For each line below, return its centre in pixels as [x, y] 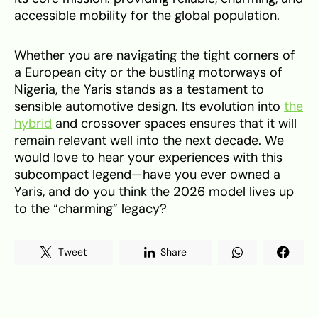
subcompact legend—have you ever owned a [147, 174]
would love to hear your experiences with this [148, 157]
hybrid [33, 123]
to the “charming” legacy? [91, 208]
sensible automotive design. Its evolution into [149, 106]
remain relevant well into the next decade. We [149, 140]
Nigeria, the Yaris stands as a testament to [139, 89]
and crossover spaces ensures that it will [174, 123]
